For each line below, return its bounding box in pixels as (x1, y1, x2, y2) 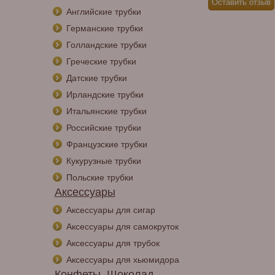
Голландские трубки (66, 40, 147, 50)
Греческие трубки (66, 56, 136, 66)
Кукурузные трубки (66, 156, 141, 166)
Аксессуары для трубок (66, 238, 160, 248)
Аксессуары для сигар (66, 205, 155, 215)
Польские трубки (66, 172, 133, 182)
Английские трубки (66, 7, 141, 17)
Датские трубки (66, 73, 127, 83)
